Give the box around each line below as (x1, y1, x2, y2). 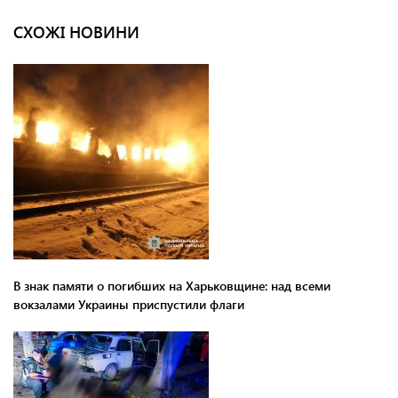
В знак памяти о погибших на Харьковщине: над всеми (13, 276, 330, 294)
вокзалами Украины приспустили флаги (13, 295, 244, 313)
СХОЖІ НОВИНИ (13, 20, 139, 43)
